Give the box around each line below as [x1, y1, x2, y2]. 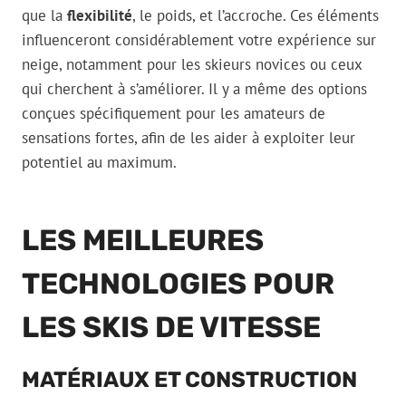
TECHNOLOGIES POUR [22, 266, 334, 302]
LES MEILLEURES [22, 223, 264, 258]
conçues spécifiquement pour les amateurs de [22, 103, 325, 124]
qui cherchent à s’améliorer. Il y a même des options [22, 79, 367, 100]
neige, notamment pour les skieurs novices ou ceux [22, 54, 362, 75]
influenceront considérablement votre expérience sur [22, 30, 376, 51]
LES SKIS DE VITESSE [22, 310, 321, 345]
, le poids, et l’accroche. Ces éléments [132, 5, 379, 26]
